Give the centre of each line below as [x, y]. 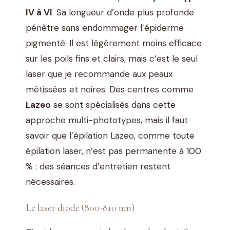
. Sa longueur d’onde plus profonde [123, 12]
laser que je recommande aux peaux [99, 74]
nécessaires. [50, 181]
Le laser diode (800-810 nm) [80, 208]
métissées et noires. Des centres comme [110, 89]
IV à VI [39, 12]
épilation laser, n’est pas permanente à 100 [113, 151]
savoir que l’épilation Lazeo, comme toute [110, 135]
